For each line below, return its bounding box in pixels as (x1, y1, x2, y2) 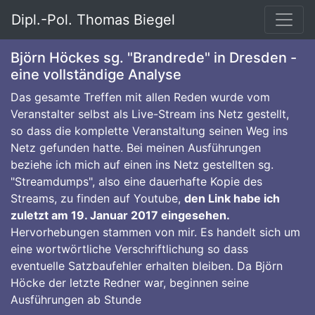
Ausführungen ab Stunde (11, 292, 141, 307)
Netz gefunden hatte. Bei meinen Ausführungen (11, 141, 261, 155)
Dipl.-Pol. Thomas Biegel (11, 11, 175, 28)
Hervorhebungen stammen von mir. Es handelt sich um (11, 225, 300, 239)
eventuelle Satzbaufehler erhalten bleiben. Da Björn (11, 259, 283, 273)
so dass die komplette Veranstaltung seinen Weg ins (11, 124, 288, 138)
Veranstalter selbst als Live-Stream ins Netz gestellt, (11, 107, 289, 121)
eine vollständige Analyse (11, 66, 181, 83)
